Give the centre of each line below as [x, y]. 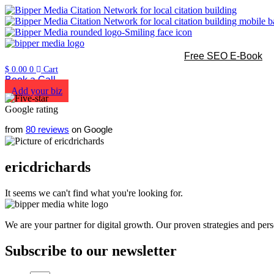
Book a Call [30, 80]
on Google [91, 129]
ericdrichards [48, 167]
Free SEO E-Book [223, 56]
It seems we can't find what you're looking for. [94, 193]
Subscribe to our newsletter [91, 250]
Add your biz [37, 91]
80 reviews [47, 129]
